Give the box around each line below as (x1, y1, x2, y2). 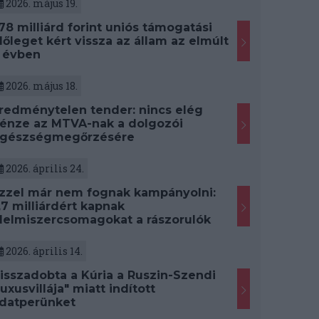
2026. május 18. (3, 79, 78, 93)
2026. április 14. (3, 244, 83, 258)
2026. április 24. (3, 162, 84, 176)
